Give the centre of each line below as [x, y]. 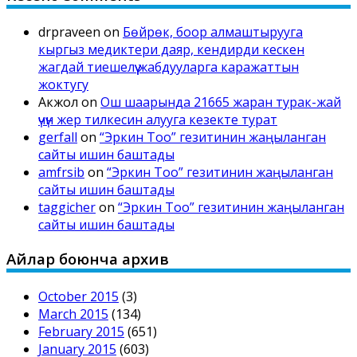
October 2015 [78, 296]
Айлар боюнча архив [88, 259]
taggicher [67, 208]
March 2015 [73, 314]
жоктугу [63, 85]
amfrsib [61, 173]
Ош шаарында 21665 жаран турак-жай [221, 102]
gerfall [58, 137]
